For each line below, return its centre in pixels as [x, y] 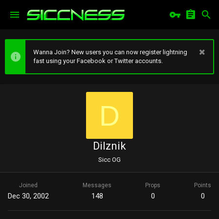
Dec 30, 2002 [28, 196]
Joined [28, 185]
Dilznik [109, 146]
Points [203, 185]
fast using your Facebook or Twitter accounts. [98, 61]
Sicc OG [109, 160]
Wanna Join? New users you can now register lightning [110, 52]
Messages [97, 185]
